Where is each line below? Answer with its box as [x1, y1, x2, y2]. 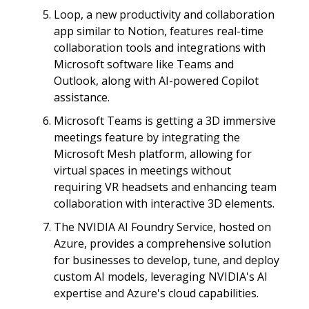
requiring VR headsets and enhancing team [54, 179, 277, 195]
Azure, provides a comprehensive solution [54, 236, 271, 251]
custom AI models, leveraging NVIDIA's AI [54, 269, 268, 284]
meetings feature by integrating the [54, 130, 240, 145]
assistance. [54, 90, 110, 105]
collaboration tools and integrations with [54, 40, 266, 55]
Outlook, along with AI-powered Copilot [54, 73, 259, 88]
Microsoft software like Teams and [54, 57, 234, 72]
